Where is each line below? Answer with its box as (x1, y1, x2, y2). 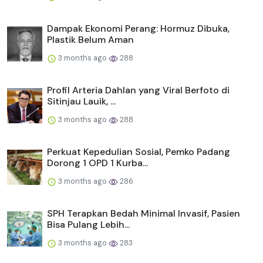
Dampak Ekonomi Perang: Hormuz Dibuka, (47, 22, 230, 35)
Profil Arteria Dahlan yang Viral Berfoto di (47, 83, 230, 96)
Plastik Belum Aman (47, 33, 134, 46)
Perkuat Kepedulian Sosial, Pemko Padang (47, 145, 230, 158)
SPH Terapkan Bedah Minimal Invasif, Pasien (47, 207, 240, 220)
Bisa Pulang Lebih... (47, 218, 130, 231)
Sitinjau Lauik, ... (47, 95, 116, 107)
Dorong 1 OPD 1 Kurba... (47, 156, 148, 169)
